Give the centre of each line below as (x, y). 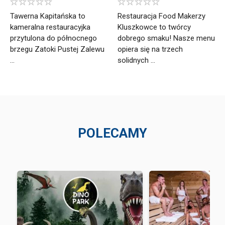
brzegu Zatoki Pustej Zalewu (57, 49)
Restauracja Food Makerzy (161, 16)
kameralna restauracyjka (50, 27)
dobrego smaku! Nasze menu (166, 38)
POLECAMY (113, 133)
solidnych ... (136, 61)
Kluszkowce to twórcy (154, 27)
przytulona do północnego (53, 38)
